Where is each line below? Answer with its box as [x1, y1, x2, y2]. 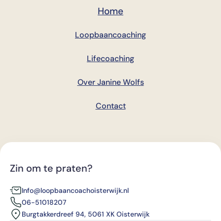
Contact [95, 101, 126, 111]
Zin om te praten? [10, 162, 93, 175]
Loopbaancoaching [75, 30, 146, 40]
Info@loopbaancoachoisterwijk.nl [22, 185, 129, 195]
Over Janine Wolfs [77, 77, 144, 87]
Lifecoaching [87, 53, 134, 64]
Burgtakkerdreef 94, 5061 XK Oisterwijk [22, 209, 149, 219]
